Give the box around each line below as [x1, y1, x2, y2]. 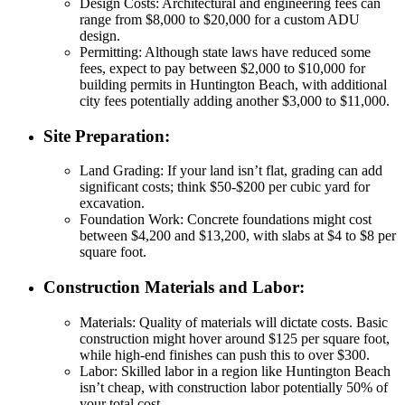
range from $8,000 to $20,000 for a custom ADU [80, 11, 360, 27]
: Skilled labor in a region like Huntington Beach [114, 363, 391, 379]
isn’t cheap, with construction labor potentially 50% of [80, 379, 388, 395]
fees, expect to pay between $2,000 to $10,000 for [80, 60, 365, 76]
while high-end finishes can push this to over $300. [80, 346, 370, 363]
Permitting [80, 43, 138, 60]
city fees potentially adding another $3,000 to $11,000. [80, 92, 390, 108]
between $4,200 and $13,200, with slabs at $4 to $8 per [80, 228, 396, 244]
